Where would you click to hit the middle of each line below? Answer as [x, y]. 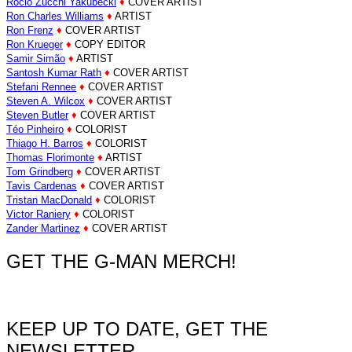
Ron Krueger [35, 44]
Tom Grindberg [40, 172]
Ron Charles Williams [55, 16]
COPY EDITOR [108, 44]
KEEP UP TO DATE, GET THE [137, 328]
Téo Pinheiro [35, 129]
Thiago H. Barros [45, 143]
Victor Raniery [38, 214]
